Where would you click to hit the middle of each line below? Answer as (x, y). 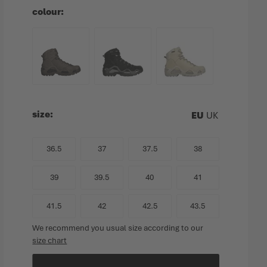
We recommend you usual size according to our (118, 228)
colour (47, 12)
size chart (50, 240)
